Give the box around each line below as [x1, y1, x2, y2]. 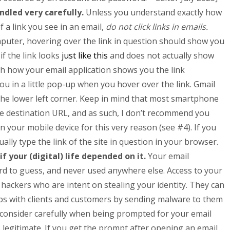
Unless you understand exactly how [84, 7, 222, 18]
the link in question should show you [83, 35, 224, 47]
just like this [62, 50, 108, 61]
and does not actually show [108, 50, 214, 61]
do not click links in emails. [106, 21, 208, 32]
